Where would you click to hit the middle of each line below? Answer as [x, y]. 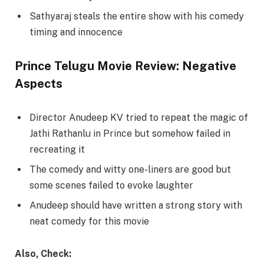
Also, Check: [43, 254]
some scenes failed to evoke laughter [111, 185]
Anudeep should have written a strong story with [136, 205]
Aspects [39, 83]
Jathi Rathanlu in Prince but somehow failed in [130, 133]
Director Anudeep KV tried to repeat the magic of [139, 117]
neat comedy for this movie [89, 221]
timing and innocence [76, 32]
